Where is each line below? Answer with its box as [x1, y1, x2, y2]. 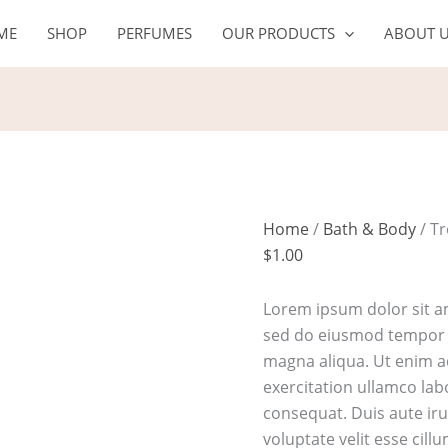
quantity [271, 79, 335, 101]
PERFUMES [116, 23, 192, 44]
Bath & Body [323, 218, 417, 241]
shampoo [271, 53, 344, 75]
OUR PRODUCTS [221, 23, 335, 44]
